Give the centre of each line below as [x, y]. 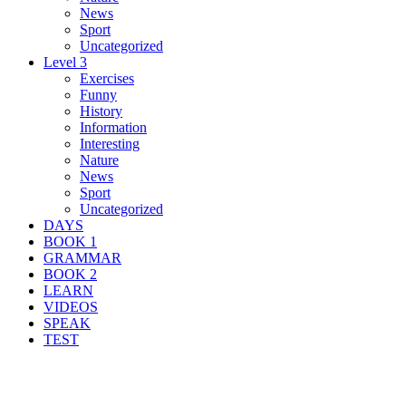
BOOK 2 [70, 274]
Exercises [107, 78]
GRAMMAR [82, 257]
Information [113, 127]
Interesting [110, 143]
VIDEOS [71, 306]
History [101, 111]
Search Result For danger [127, 377]
